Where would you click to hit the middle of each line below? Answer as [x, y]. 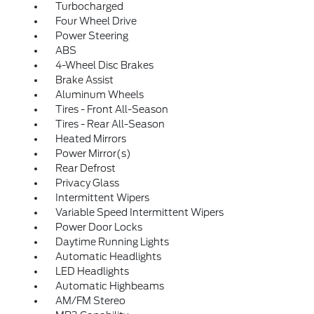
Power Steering [91, 36]
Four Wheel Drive [96, 21]
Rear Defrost [85, 168]
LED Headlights [92, 271]
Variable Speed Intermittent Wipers [139, 212]
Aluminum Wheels [99, 95]
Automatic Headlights [108, 257]
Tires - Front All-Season [111, 109]
